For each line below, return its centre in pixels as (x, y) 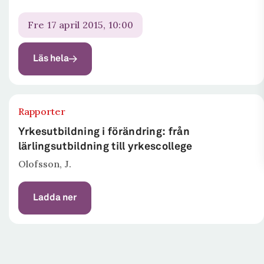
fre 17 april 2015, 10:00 (83, 25)
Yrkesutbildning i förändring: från (104, 132)
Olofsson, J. (45, 164)
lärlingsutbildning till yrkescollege (105, 146)
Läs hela (51, 59)
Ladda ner (55, 198)
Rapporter (42, 111)
